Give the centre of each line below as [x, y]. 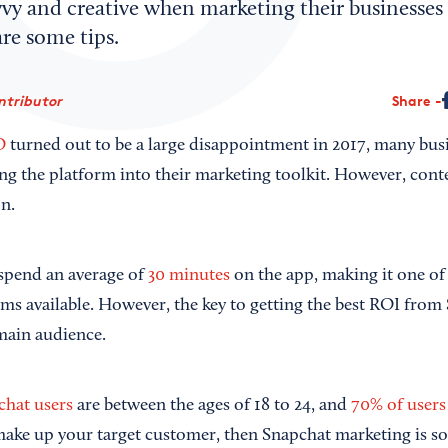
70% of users [398, 406]
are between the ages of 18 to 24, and [211, 406]
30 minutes [188, 276]
